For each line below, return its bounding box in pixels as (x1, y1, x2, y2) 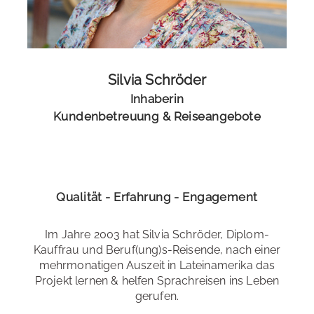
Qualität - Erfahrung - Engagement (56, 189, 258, 204)
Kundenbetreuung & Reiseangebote (53, 109, 261, 123)
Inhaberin (130, 91, 184, 106)
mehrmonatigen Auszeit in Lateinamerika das (39, 258, 275, 272)
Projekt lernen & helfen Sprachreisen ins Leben (34, 273, 280, 287)
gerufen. (135, 289, 179, 303)
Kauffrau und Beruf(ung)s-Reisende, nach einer (33, 243, 281, 257)
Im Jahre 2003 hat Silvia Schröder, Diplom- (45, 227, 269, 241)
